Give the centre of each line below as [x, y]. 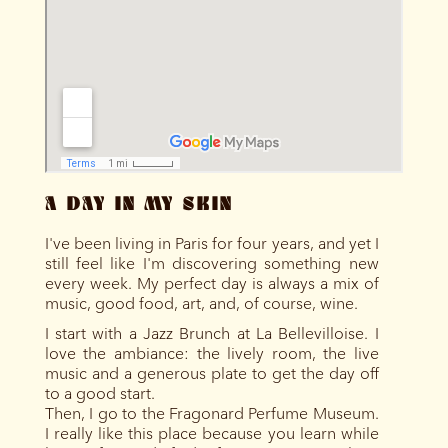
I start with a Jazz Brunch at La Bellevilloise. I [211, 333]
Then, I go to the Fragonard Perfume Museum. [211, 413]
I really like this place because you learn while [211, 433]
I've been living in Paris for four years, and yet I [211, 243]
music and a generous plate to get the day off [211, 373]
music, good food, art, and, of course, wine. [201, 303]
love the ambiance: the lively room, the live [211, 353]
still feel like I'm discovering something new [211, 263]
